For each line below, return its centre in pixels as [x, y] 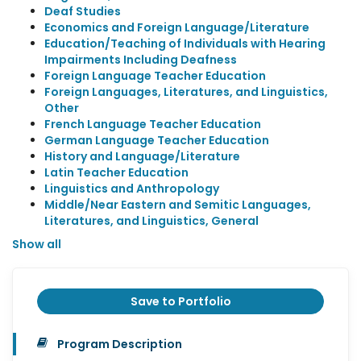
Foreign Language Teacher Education [155, 76]
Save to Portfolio [180, 301]
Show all [37, 244]
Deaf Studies [83, 11]
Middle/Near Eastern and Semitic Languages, [178, 205]
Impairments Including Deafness [141, 60]
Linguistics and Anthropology [132, 189]
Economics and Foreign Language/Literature [177, 27]
